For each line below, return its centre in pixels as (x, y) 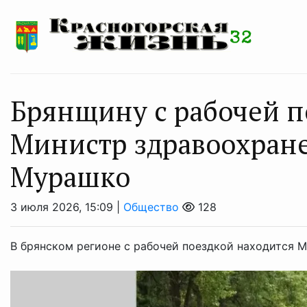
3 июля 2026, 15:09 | (67, 207)
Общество (151, 207)
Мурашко (70, 177)
